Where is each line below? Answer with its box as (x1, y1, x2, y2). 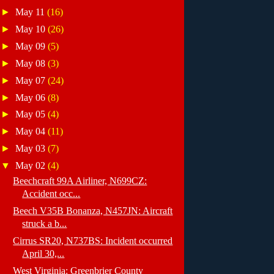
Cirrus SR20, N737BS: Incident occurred (13, 235, 173, 246)
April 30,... (22, 248, 65, 259)
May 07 (15, 75, 48, 86)
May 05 (15, 109, 48, 120)
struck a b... (22, 218, 67, 229)
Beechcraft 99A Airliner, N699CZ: (13, 175, 147, 186)
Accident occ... (22, 188, 81, 199)
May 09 (15, 40, 48, 51)
